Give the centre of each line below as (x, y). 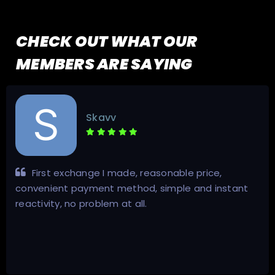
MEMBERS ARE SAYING (104, 64)
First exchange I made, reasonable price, (126, 173)
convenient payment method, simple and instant (132, 188)
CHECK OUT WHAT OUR (107, 42)
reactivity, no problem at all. (81, 204)
